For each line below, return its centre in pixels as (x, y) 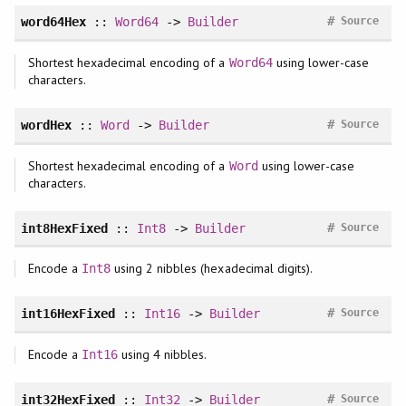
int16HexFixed (68, 314)
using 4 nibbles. (163, 354)
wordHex (46, 125)
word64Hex (53, 22)
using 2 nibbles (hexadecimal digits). (212, 269)
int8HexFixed (64, 228)
